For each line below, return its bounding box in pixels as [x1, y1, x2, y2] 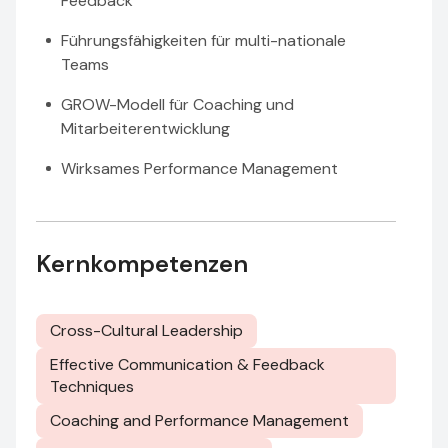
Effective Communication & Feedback [50, 354, 325, 375]
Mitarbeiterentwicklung [61, 118, 230, 139]
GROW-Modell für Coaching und [61, 94, 294, 115]
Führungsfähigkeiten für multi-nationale [61, 30, 346, 51]
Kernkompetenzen [36, 248, 248, 279]
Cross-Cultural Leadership [50, 320, 243, 341]
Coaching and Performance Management [50, 410, 349, 431]
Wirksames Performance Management [61, 158, 338, 179]
